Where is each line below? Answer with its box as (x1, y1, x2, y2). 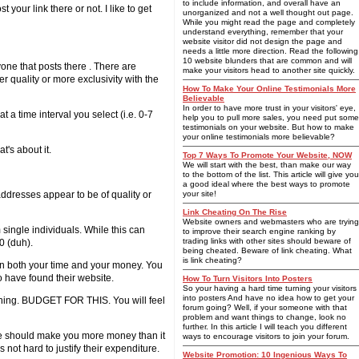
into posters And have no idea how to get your (183, 293, 354, 302)
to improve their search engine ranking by (183, 227, 336, 236)
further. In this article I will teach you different (183, 322, 347, 331)
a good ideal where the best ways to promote (183, 179, 350, 188)
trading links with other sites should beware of (183, 236, 351, 245)
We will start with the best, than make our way (183, 160, 351, 169)
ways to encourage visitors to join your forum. (183, 332, 349, 341)
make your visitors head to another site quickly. (183, 66, 355, 75)
